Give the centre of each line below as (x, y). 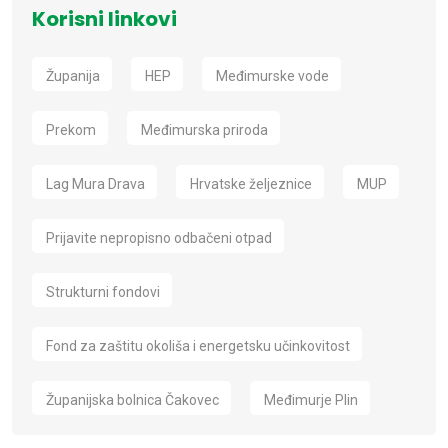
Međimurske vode (272, 76)
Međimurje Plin (311, 400)
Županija (73, 76)
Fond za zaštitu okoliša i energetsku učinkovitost (198, 346)
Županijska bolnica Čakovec (132, 400)
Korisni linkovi (104, 19)
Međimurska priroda (204, 130)
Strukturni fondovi (103, 292)
